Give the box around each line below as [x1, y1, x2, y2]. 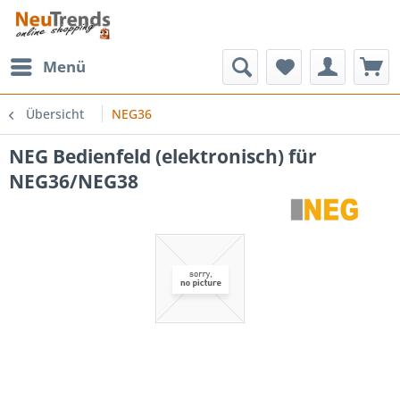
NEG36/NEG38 [9, 169, 138, 194]
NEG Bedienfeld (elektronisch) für [9, 144, 317, 169]
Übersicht [26, 105, 84, 122]
